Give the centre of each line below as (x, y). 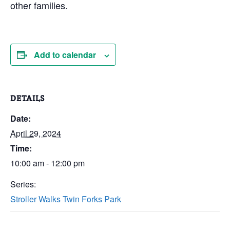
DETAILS (27, 98)
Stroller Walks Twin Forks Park (66, 199)
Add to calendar (65, 55)
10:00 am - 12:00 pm (47, 163)
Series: (23, 184)
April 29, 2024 (36, 133)
